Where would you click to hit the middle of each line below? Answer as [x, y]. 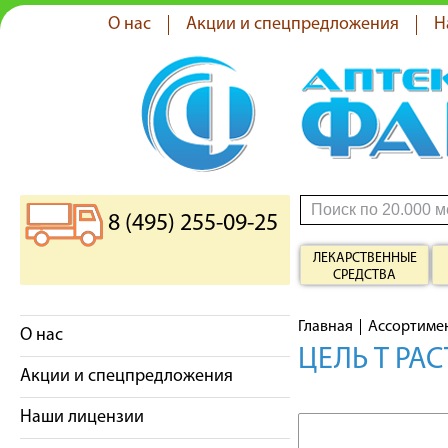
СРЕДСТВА [364, 275]
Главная [325, 327]
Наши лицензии [82, 417]
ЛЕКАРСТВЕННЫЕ [364, 258]
